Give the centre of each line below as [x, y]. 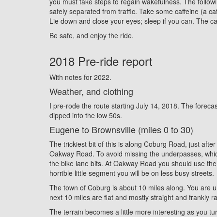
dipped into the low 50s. [86, 115]
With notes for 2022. [80, 77]
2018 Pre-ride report [101, 61]
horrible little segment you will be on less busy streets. [132, 173]
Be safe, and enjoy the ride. [92, 35]
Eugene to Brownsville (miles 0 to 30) [121, 129]
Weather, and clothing [91, 91]
